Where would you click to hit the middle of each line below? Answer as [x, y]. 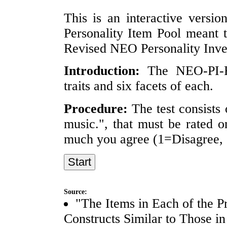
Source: [75, 192]
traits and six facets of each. [138, 86]
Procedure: [96, 108]
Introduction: [102, 71]
